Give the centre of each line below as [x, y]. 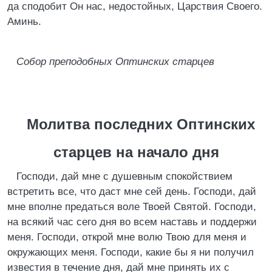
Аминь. [24, 22]
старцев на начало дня [136, 152]
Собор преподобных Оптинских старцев [115, 62]
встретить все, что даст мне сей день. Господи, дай [132, 192]
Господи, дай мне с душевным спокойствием [124, 176]
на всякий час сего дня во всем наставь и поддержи [132, 222]
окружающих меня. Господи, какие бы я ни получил [131, 252]
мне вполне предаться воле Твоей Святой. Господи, [132, 207]
